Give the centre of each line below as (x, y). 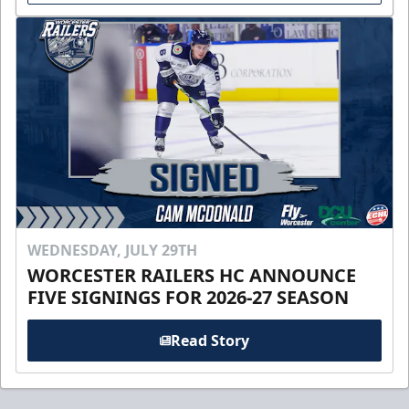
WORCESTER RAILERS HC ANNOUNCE (192, 276)
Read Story (210, 341)
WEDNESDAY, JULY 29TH (112, 251)
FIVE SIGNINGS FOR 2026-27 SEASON (188, 298)
